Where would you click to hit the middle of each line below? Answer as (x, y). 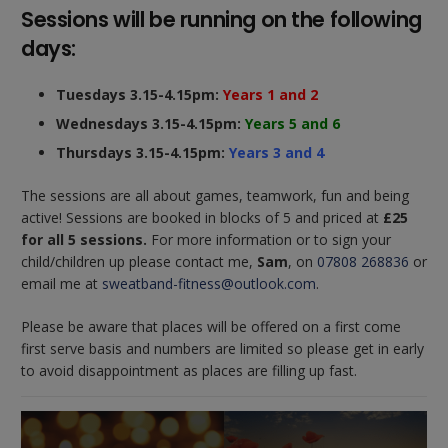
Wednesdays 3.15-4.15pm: (150, 124)
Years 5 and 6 (292, 124)
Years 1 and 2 (270, 95)
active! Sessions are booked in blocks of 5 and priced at (202, 218)
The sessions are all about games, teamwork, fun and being (215, 196)
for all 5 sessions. (84, 240)
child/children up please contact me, (139, 262)
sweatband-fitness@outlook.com (209, 284)
